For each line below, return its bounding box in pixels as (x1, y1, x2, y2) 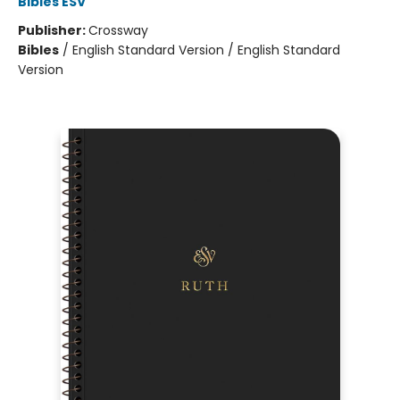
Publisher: (18, 21, 88, 39)
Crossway (88, 21, 148, 39)
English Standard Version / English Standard (72, 41, 340, 59)
